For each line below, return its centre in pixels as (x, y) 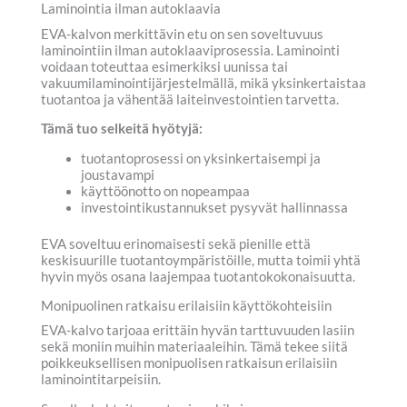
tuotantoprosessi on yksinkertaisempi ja (200, 158)
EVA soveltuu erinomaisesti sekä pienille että (176, 243)
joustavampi (117, 174)
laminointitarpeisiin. (101, 380)
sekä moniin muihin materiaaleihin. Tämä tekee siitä (194, 347)
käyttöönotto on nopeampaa (165, 191)
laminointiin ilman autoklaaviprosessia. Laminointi (190, 50)
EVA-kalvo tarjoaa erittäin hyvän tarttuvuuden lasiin (198, 331)
